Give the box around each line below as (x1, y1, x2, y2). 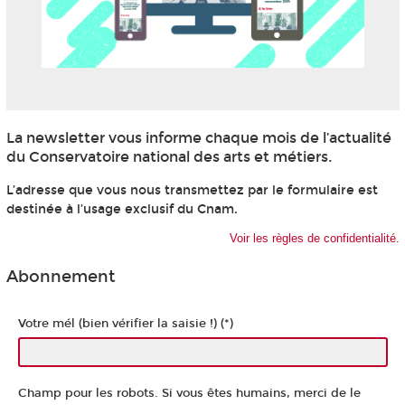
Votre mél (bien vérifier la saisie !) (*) (17, 316, 233, 331)
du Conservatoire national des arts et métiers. (5, 147, 332, 165)
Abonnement (5, 267, 116, 287)
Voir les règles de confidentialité (229, 231, 396, 245)
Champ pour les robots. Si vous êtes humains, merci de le (17, 386, 361, 401)
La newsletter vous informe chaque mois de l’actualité (5, 128, 391, 146)
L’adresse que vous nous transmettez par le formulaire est (5, 182, 378, 198)
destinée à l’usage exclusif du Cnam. (5, 201, 238, 217)
